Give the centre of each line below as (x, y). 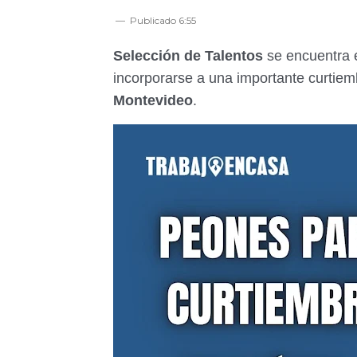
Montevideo (153, 100)
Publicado (154, 20)
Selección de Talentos (188, 56)
